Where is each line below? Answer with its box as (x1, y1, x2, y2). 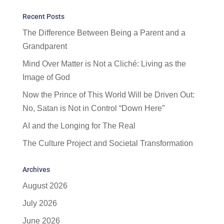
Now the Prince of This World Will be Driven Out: (22, 90, 194, 99)
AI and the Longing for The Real (22, 121, 135, 130)
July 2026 (22, 198, 57, 207)
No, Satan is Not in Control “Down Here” (22, 103, 164, 112)
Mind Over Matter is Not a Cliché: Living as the (22, 59, 186, 68)
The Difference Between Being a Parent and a (22, 28, 185, 37)
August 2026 (22, 181, 67, 190)
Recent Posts (22, 12, 64, 20)
